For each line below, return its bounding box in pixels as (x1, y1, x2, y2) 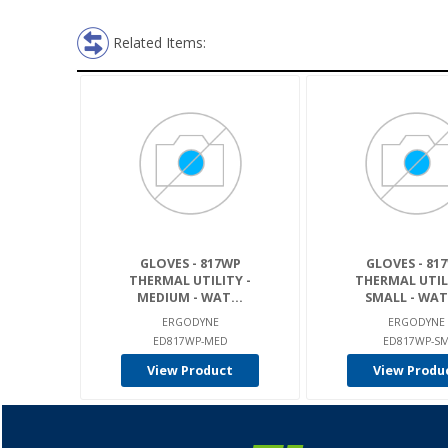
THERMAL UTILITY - (129, 272, 251, 289)
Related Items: (113, 33, 206, 52)
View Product (147, 362, 233, 379)
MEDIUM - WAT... (137, 289, 243, 306)
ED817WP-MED (152, 334, 228, 348)
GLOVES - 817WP (139, 255, 241, 272)
